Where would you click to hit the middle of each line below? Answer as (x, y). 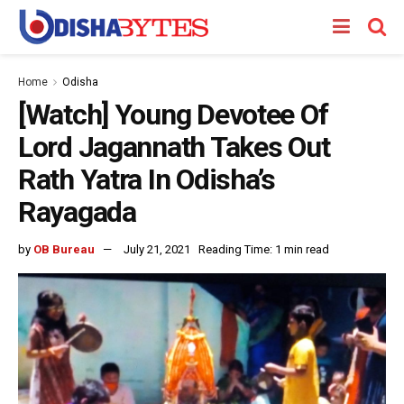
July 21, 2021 (157, 249)
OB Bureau (64, 249)
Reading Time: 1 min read (264, 249)
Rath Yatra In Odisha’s (147, 179)
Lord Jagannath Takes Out (174, 147)
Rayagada (77, 212)
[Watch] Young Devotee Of (173, 115)
